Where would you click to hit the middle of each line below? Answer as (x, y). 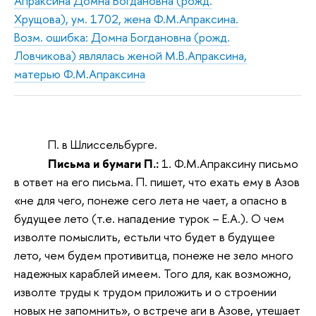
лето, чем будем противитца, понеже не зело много (154, 255)
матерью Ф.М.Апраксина (80, 73)
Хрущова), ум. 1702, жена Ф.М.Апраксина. (126, 18)
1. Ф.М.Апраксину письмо (229, 163)
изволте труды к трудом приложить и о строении (145, 291)
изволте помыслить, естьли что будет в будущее (145, 236)
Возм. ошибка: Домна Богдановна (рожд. (122, 37)
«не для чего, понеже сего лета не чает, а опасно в (151, 200)
